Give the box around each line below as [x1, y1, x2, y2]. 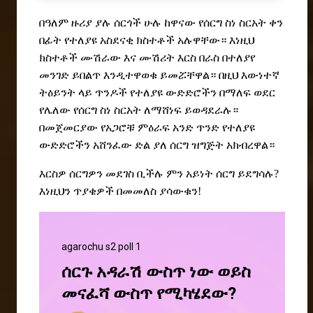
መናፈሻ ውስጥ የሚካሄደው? [61, 284, 236, 304]
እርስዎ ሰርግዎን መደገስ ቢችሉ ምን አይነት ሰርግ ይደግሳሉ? [39, 168, 279, 180]
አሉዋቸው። [177, 34, 226, 47]
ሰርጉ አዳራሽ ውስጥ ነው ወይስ [61, 262, 251, 282]
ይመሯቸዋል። [160, 69, 216, 82]
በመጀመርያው [39, 122, 98, 134]
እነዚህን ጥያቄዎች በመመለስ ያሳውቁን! [39, 185, 201, 198]
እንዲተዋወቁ [103, 69, 157, 82]
